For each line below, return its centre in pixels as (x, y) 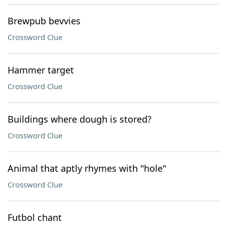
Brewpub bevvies (44, 21)
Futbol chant (35, 217)
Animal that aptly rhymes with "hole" (87, 168)
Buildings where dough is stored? (80, 119)
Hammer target (41, 70)
